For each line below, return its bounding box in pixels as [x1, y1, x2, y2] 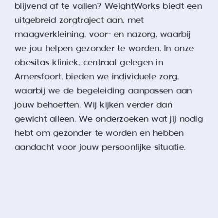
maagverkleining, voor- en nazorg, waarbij [14, 30, 191, 40]
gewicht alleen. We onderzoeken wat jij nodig [14, 114, 203, 125]
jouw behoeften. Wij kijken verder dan [14, 100, 172, 111]
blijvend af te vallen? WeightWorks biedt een [14, 1, 202, 12]
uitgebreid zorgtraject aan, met [14, 16, 144, 26]
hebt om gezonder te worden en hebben [14, 128, 184, 139]
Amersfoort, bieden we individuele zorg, [14, 72, 179, 83]
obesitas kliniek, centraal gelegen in [14, 58, 163, 69]
